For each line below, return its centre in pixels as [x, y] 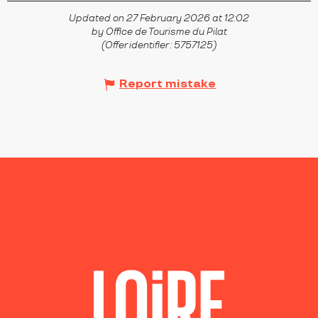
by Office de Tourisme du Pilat [159, 32]
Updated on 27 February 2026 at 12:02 [159, 19]
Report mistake [168, 84]
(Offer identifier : [138, 46]
